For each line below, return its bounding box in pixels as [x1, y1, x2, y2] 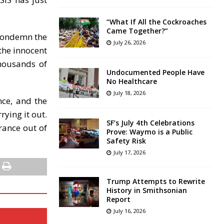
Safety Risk [106, 136, 146, 146]
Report [106, 194, 130, 204]
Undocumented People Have [106, 67, 204, 77]
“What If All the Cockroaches [106, 17, 206, 27]
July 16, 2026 [113, 207, 145, 215]
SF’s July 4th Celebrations [106, 118, 194, 128]
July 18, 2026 [113, 89, 145, 97]
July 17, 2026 [113, 148, 145, 156]
